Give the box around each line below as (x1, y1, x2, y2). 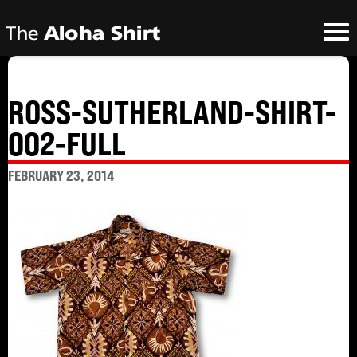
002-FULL (8, 124, 126, 164)
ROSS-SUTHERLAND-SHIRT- (8, 92, 336, 132)
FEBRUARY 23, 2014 (8, 167, 114, 185)
